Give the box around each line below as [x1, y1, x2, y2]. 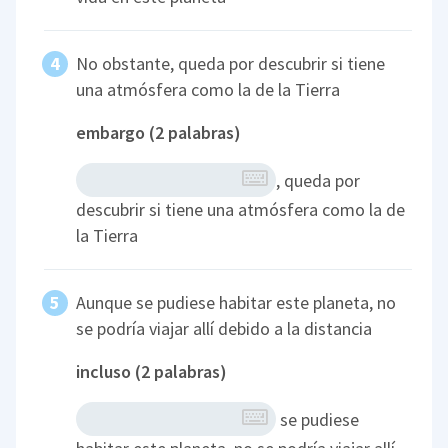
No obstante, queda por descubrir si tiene [76, 52, 386, 76]
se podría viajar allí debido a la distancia [76, 317, 373, 341]
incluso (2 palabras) [76, 360, 228, 384]
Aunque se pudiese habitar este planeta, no [76, 291, 397, 315]
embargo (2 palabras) [76, 121, 242, 145]
